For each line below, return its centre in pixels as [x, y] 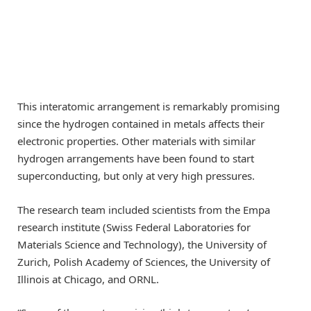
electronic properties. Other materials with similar [136, 141]
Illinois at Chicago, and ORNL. [88, 279]
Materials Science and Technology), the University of [142, 244]
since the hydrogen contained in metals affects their [141, 124]
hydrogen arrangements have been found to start [136, 159]
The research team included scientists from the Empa [144, 209]
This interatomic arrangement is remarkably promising [149, 107]
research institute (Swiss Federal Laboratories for [134, 227]
